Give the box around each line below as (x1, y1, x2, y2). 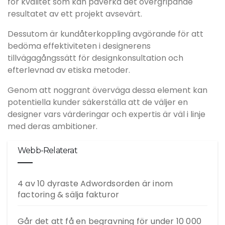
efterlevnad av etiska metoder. (8, 64, 130, 76)
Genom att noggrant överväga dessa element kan (8, 84, 207, 96)
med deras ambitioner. (8, 121, 97, 132)
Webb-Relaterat (18, 146, 77, 155)
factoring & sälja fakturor (18, 189, 120, 200)
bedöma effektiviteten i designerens (8, 40, 151, 52)
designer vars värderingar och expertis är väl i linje (8, 108, 205, 120)
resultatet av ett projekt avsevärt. (8, 8, 142, 20)
